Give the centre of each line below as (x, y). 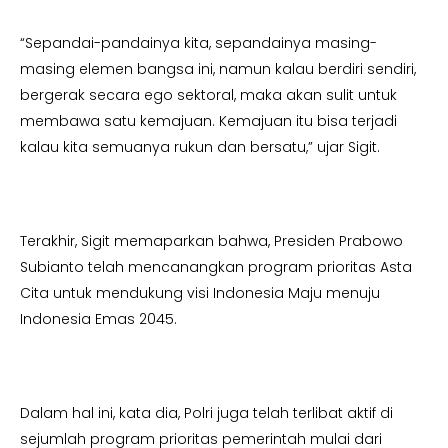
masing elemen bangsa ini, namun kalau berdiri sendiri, (218, 69)
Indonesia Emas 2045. (98, 319)
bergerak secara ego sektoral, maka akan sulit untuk (208, 95)
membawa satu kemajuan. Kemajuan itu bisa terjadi (208, 121)
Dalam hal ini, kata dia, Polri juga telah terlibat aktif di (206, 413)
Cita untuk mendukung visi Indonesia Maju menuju (200, 293)
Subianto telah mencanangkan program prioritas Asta (216, 267)
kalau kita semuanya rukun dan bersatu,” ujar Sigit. (200, 147)
